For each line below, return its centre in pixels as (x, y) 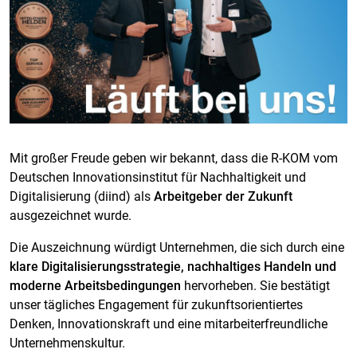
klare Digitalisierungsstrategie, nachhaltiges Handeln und (173, 266)
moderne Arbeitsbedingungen (95, 285)
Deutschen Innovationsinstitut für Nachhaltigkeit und (158, 177)
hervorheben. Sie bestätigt (255, 285)
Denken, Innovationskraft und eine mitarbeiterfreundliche (169, 324)
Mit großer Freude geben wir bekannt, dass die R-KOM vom (174, 158)
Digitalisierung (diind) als (82, 196)
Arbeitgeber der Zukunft (223, 196)
